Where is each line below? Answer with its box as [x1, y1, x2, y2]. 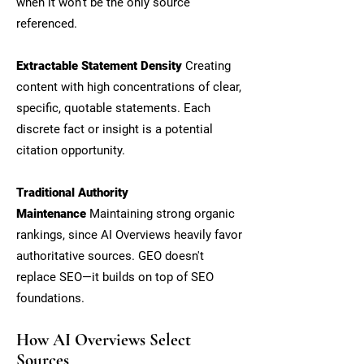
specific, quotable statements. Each [16, 101, 210, 115]
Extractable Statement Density [16, 58, 185, 73]
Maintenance [16, 206, 86, 221]
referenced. [16, 16, 77, 31]
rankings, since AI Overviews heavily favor [16, 227, 242, 242]
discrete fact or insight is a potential [16, 122, 213, 136]
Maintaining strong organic [86, 206, 235, 221]
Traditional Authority [16, 185, 128, 200]
